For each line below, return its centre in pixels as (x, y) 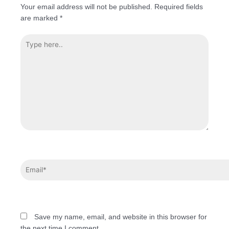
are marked (40, 18)
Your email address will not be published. (86, 6)
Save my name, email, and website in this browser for (121, 217)
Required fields (179, 6)
